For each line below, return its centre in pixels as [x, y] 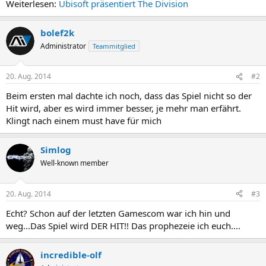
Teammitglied [114, 46]
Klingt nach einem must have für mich [84, 121]
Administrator [63, 46]
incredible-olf [71, 254]
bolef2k [57, 32]
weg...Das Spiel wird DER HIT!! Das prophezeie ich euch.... [123, 225]
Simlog [56, 150]
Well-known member [75, 163]
